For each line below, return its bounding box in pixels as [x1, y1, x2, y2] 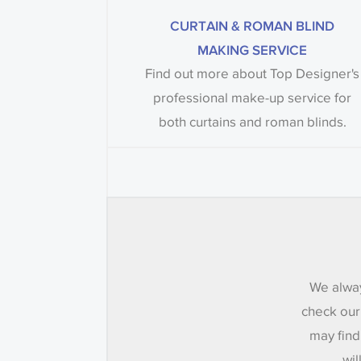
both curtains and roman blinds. [158, 114, 346, 131]
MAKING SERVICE [197, 42, 308, 58]
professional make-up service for [153, 89, 352, 107]
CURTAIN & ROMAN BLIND [170, 18, 335, 34]
